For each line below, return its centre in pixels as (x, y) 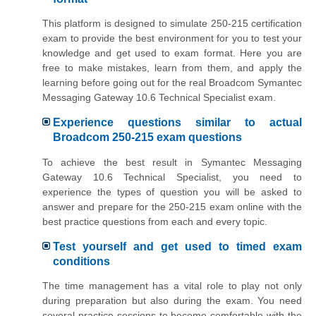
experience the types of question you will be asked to (172, 192)
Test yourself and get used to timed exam (177, 247)
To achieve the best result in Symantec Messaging (172, 162)
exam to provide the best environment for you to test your (172, 38)
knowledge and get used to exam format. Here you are (172, 53)
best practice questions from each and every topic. (155, 221)
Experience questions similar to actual (177, 123)
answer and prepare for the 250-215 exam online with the (172, 206)
